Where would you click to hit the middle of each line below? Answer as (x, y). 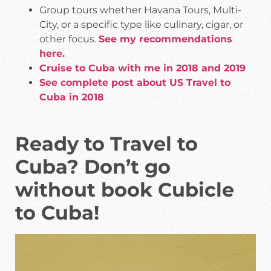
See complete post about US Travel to (135, 83)
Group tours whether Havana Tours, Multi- (140, 10)
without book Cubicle (125, 190)
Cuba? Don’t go (93, 167)
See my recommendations (165, 39)
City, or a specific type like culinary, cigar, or (141, 25)
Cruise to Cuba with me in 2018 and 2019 (142, 68)
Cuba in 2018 (72, 97)
